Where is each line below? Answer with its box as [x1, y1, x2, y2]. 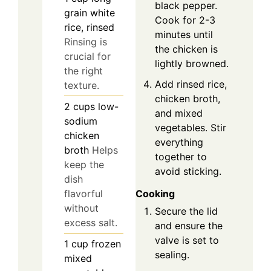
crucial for [64, 50, 111, 62]
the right [64, 64, 103, 77]
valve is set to [155, 234, 219, 247]
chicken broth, [155, 93, 220, 105]
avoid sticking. [155, 165, 221, 178]
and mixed [155, 107, 203, 120]
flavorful [64, 187, 103, 200]
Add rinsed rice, [155, 78, 227, 91]
